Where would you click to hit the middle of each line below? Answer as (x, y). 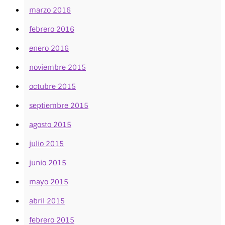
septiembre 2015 (59, 106)
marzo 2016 (50, 10)
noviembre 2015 (58, 68)
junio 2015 (48, 163)
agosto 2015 (50, 125)
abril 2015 (47, 201)
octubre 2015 (52, 87)
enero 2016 (49, 48)
